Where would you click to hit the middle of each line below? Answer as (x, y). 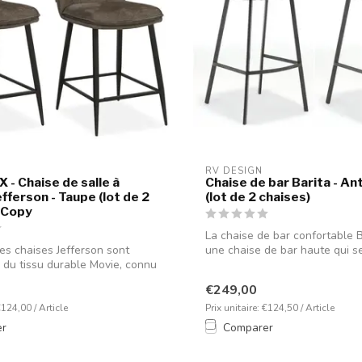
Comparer (248, 328)
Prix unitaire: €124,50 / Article (270, 308)
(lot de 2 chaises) (258, 197)
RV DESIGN (234, 171)
